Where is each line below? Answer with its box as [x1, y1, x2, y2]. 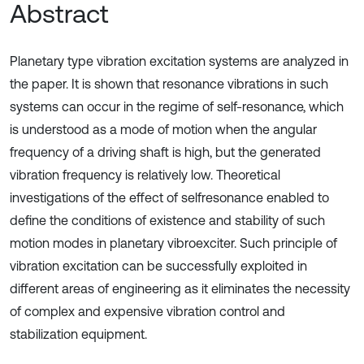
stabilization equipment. [10, 327, 147, 341]
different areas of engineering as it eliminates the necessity [10, 281, 350, 296]
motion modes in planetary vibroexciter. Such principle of [10, 236, 337, 250]
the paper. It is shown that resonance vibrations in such [10, 76, 328, 91]
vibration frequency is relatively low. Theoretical [10, 167, 280, 182]
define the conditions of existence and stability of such [10, 213, 325, 227]
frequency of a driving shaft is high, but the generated [10, 145, 321, 159]
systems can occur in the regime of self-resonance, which [10, 99, 344, 114]
